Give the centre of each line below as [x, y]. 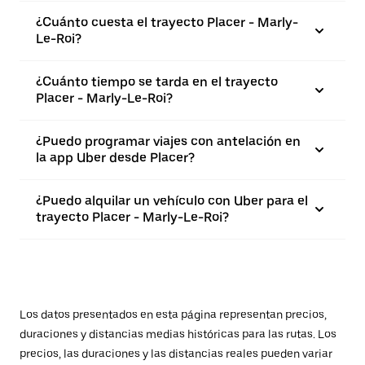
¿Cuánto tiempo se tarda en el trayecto [157, 82]
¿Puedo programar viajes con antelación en [168, 141]
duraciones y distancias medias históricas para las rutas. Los [178, 334]
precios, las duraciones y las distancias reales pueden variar [176, 354]
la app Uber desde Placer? [115, 158]
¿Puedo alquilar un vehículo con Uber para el [172, 201]
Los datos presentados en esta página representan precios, [173, 314]
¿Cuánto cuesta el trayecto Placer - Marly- [167, 22]
